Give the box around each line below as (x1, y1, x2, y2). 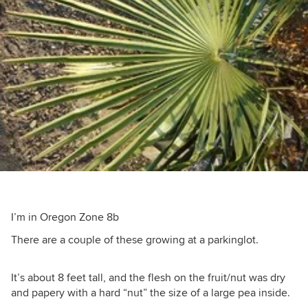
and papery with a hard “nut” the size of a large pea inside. (11, 286, 290, 300)
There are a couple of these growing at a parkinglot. (11, 233, 258, 247)
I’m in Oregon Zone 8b (11, 210, 119, 225)
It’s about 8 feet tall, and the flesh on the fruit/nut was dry (11, 271, 285, 285)
